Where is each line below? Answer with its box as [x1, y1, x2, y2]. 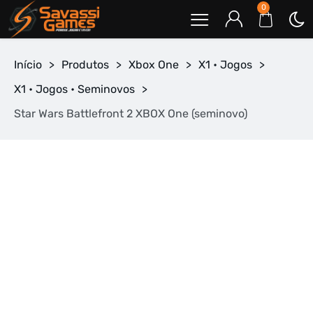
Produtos [61, 58, 109, 71]
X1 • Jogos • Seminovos [14, 82, 135, 96]
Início [14, 58, 42, 71]
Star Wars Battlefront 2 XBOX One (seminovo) [14, 107, 247, 120]
